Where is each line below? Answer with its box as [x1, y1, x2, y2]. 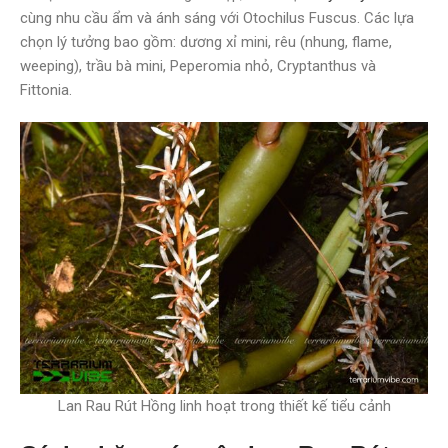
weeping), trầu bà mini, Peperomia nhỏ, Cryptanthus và [20, 56, 376, 75]
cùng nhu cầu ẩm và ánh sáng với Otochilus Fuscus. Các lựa [20, 8, 414, 27]
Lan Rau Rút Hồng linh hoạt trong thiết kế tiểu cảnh [57, 396, 391, 415]
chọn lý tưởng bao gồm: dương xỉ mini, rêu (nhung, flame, [20, 32, 392, 51]
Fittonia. [20, 80, 72, 99]
